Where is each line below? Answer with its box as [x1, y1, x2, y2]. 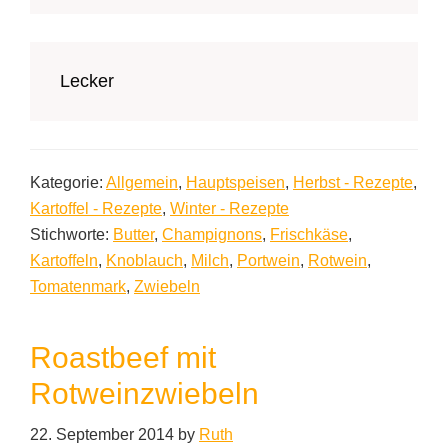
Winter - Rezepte [170, 200, 289, 218]
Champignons [162, 226, 262, 244]
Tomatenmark [30, 278, 126, 296]
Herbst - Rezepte [293, 174, 413, 192]
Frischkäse [270, 226, 348, 244]
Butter [113, 226, 154, 244]
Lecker [60, 71, 114, 92]
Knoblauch [106, 252, 183, 270]
